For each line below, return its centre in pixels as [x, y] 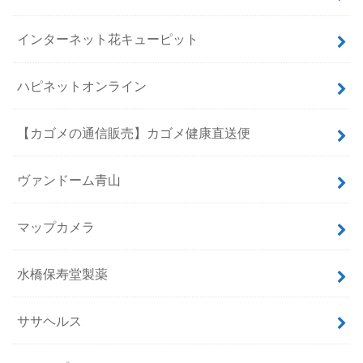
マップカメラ [56, 226]
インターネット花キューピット [108, 39]
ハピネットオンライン [82, 86]
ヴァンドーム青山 [69, 179]
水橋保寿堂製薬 [63, 273]
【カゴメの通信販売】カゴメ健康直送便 [134, 132]
